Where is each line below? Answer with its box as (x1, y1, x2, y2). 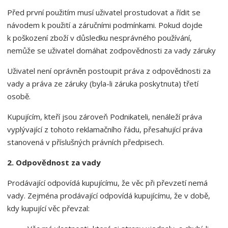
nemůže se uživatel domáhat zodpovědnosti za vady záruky (7, 45, 216, 55)
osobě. (7, 91, 31, 101)
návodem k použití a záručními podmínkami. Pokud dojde (7, 20, 203, 30)
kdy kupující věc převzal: (7, 203, 90, 213)
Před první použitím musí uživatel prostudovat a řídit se (7, 7, 201, 17)
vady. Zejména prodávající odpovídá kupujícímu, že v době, (7, 190, 210, 201)
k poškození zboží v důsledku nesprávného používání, (7, 33, 192, 43)
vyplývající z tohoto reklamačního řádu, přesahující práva (7, 124, 203, 134)
